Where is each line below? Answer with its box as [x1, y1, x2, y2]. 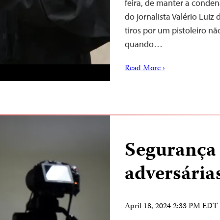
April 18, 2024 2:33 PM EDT [125, 200, 218, 213]
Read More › [125, 62, 165, 75]
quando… [125, 38, 163, 50]
